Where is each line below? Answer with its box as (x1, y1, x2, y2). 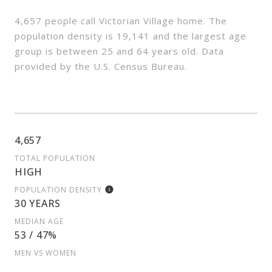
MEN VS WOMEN (15, 248, 76, 259)
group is (15, 45, 56, 58)
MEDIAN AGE (15, 216, 64, 227)
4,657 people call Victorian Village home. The (15, 15, 227, 27)
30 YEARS (15, 197, 61, 211)
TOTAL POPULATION (15, 153, 95, 164)
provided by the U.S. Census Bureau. (15, 60, 187, 73)
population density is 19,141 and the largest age (15, 30, 246, 42)
